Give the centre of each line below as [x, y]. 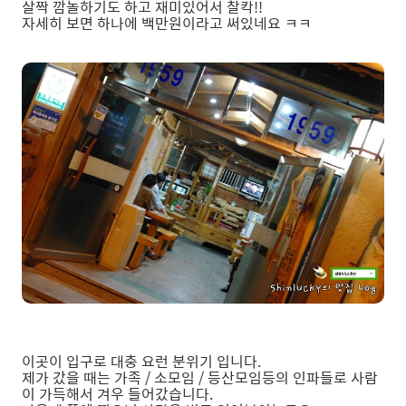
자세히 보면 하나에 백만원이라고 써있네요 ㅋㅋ [167, 23]
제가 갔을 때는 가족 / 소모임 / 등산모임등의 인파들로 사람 [200, 378]
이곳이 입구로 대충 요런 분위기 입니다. [141, 362]
